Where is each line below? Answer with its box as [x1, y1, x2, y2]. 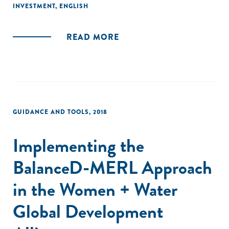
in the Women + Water [13, 176, 177, 203]
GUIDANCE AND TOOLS [13, 107, 89, 117]
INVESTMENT [13, 2, 55, 11]
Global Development [13, 198, 163, 225]
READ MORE [66, 31, 119, 43]
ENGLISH [59, 2, 88, 11]
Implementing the [13, 132, 144, 159]
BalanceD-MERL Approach [13, 154, 212, 181]
